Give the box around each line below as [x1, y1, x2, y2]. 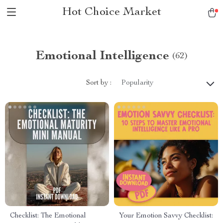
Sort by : [86, 79, 111, 87]
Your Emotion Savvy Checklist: [119, 213, 213, 220]
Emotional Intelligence [35, 50, 169, 63]
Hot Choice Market [62, 6, 161, 18]
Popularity [121, 80, 153, 87]
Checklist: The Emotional [10, 213, 86, 220]
